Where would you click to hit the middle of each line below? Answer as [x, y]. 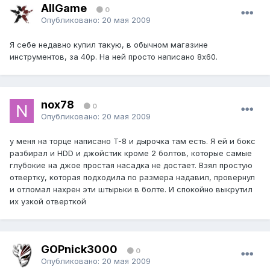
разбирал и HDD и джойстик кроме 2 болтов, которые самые [131, 153]
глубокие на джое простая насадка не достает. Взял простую [131, 165]
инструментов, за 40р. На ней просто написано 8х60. [114, 57]
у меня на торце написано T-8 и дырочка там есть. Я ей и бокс [133, 141]
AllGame [64, 8]
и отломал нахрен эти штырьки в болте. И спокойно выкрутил [131, 190]
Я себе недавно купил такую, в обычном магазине [109, 45]
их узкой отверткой [48, 202]
